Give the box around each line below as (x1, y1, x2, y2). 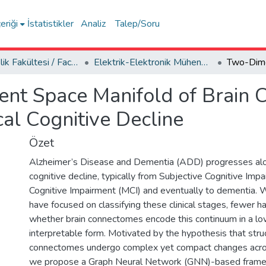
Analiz (81, 17, 106, 30)
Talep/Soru (115, 17, 160, 30)
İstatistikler (27, 17, 74, 30)
